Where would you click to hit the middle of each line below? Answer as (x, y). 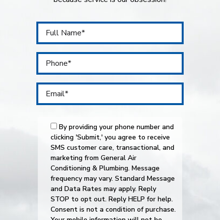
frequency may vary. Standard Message (113, 179)
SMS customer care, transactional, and (112, 148)
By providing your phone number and (116, 127)
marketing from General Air (94, 158)
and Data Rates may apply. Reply (103, 189)
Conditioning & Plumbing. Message (105, 168)
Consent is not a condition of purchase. (113, 210)
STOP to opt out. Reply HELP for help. (112, 199)
